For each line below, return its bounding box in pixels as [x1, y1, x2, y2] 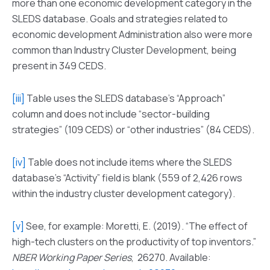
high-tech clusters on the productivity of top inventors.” [12, 234, 256, 248]
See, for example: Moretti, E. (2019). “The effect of [24, 219, 248, 233]
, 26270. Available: [131, 250, 211, 264]
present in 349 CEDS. [12, 58, 106, 72]
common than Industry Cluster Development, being [12, 43, 236, 57]
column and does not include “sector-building [12, 107, 210, 121]
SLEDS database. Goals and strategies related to [12, 11, 228, 25]
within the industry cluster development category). [12, 186, 235, 200]
